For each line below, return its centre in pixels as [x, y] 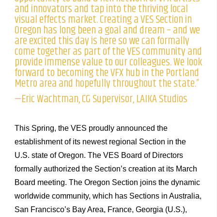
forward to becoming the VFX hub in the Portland [107, 73]
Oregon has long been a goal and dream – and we [107, 30]
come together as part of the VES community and [108, 51]
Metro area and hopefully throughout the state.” [107, 83]
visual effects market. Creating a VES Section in [103, 19]
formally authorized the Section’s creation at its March [106, 169]
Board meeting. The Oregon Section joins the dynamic [107, 182]
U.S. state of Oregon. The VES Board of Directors [99, 155]
